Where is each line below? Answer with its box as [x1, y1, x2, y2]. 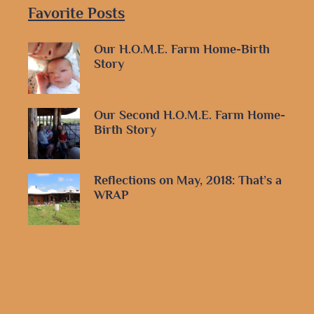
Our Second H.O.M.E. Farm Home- [93, 107, 285, 122]
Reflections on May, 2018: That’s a [93, 173, 282, 188]
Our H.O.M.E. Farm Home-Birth [93, 42, 270, 57]
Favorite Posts [28, 4, 125, 22]
